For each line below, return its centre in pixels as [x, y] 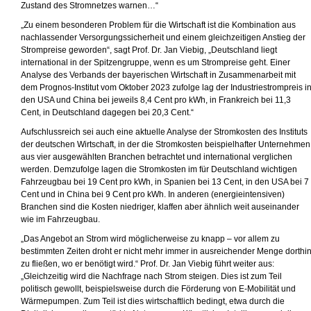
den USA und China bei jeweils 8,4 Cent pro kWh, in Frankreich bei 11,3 [156, 100]
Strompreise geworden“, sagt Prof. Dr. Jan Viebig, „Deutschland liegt [149, 50]
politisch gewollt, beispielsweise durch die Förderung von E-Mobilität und [158, 289]
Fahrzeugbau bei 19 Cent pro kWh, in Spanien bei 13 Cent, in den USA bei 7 [165, 182]
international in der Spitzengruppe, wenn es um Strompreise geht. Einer [155, 62]
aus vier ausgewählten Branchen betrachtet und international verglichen [157, 157]
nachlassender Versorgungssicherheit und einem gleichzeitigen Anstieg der [163, 37]
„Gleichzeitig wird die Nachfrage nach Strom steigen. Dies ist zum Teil [151, 276]
